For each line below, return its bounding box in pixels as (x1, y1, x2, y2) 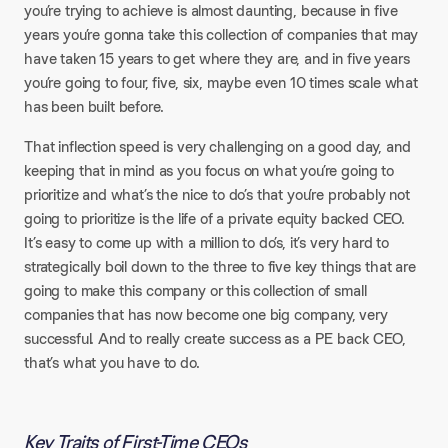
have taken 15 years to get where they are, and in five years (24, 48, 410, 69)
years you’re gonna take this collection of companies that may (24, 24, 419, 45)
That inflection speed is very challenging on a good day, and (24, 136, 411, 157)
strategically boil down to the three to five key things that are (24, 256, 416, 277)
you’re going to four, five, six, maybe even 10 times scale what (24, 72, 418, 93)
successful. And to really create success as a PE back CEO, (24, 328, 406, 349)
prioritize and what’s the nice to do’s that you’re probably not (24, 184, 410, 205)
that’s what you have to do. (24, 352, 200, 373)
